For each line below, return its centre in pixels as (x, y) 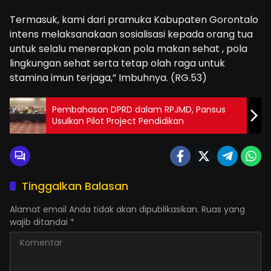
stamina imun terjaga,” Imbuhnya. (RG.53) (108, 77)
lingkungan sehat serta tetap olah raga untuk (117, 63)
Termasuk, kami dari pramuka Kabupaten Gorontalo (134, 19)
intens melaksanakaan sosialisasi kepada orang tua (131, 34)
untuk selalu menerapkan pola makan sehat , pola (129, 48)
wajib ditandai (40, 222)
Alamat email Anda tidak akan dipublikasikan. (104, 209)
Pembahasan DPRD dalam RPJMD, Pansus (139, 109)
